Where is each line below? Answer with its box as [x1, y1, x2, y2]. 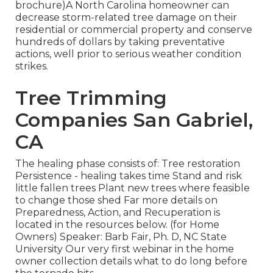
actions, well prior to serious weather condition [15, 48, 241, 60]
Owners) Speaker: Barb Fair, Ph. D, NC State [15, 231, 227, 243]
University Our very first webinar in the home [15, 243, 234, 255]
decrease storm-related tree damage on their [15, 12, 237, 24]
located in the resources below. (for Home [15, 219, 219, 231]
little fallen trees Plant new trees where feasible [15, 182, 250, 194]
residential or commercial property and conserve [15, 24, 252, 36]
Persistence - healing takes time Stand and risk [15, 170, 242, 182]
